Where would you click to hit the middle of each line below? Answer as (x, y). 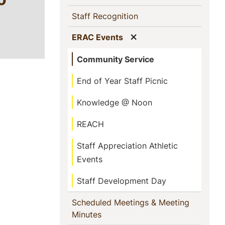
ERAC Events (97, 37)
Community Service (116, 59)
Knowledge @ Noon (115, 102)
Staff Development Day (122, 181)
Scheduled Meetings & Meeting (131, 202)
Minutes (87, 214)
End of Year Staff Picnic (122, 81)
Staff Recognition (105, 16)
